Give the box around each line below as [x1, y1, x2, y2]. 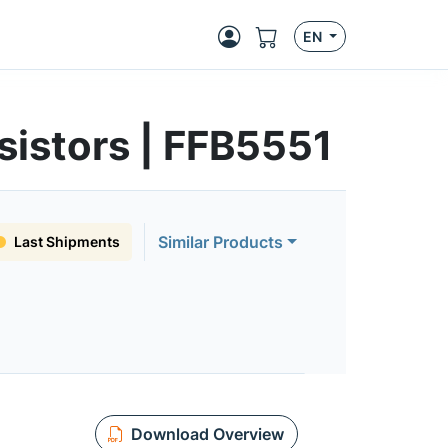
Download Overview [130, 424, 284, 444]
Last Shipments [14, 233, 121, 250]
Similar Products [158, 232, 284, 252]
